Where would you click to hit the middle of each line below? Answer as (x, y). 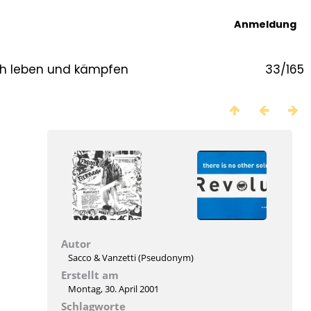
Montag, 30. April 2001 (113, 289)
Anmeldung (265, 24)
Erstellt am (90, 275)
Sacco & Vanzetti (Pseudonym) (131, 258)
